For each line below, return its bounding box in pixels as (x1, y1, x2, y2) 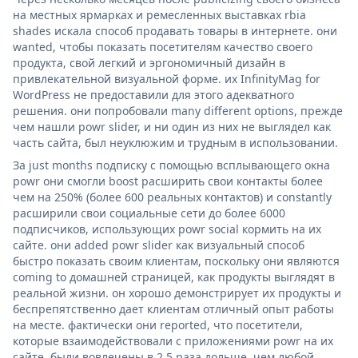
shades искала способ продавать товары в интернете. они (13, 22, 337, 38)
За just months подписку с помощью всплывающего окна (13, 157, 330, 173)
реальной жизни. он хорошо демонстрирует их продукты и (13, 284, 341, 300)
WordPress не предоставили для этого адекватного (13, 86, 294, 102)
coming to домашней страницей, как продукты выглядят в (13, 268, 335, 284)
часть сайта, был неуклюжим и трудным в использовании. (13, 134, 338, 150)
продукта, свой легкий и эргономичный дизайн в (13, 54, 285, 70)
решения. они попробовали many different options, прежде (13, 102, 343, 118)
